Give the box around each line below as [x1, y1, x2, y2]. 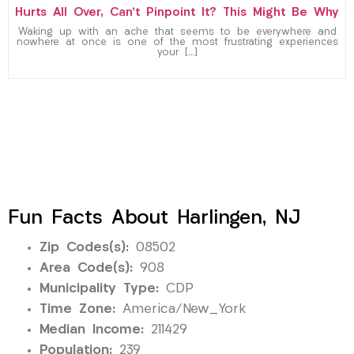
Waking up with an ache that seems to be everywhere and [17, 28, 337, 38]
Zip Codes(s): [40, 241, 129, 255]
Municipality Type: [40, 282, 159, 296]
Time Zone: [40, 303, 115, 317]
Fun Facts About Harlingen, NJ [8, 209, 300, 229]
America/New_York [115, 303, 246, 317]
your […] [156, 48, 198, 58]
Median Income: [40, 323, 144, 337]
